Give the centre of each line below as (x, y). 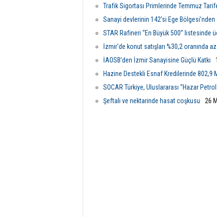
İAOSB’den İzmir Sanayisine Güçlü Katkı (157, 60)
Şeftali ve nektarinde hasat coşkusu (152, 101)
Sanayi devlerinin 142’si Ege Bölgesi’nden (159, 19)
